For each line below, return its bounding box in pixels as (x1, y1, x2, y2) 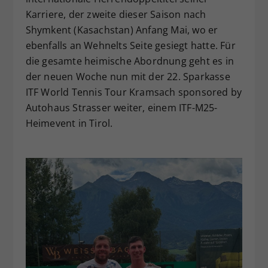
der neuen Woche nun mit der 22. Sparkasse (25, 70, 230, 84)
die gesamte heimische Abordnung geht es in (25, 54, 234, 68)
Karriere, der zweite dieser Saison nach (25, 8, 206, 22)
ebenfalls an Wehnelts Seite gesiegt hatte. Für (25, 39, 236, 53)
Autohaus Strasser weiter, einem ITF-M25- (25, 101, 218, 115)
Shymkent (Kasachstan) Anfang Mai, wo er (25, 23, 218, 37)
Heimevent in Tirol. (25, 117, 113, 130)
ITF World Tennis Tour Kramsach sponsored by (25, 86, 242, 99)
